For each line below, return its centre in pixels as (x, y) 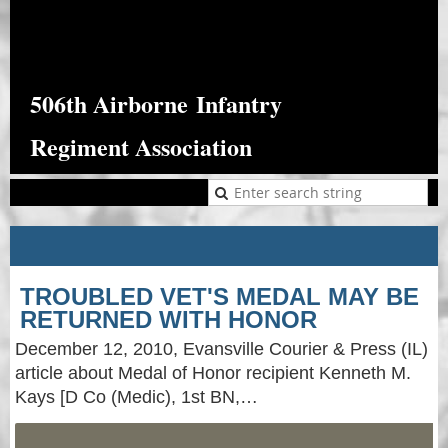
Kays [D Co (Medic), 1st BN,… (136, 397)
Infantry (239, 103)
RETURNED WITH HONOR (168, 319)
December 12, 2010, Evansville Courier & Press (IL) (221, 349)
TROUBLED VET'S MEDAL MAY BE (219, 296)
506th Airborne (113, 103)
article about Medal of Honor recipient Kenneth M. (213, 373)
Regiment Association (141, 146)
